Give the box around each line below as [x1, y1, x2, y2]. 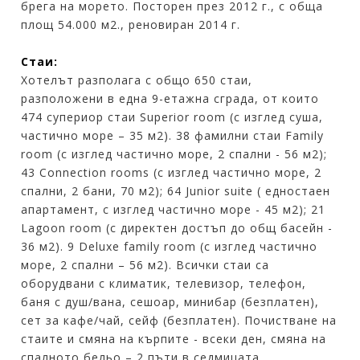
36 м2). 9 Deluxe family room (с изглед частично [21, 238, 318, 254]
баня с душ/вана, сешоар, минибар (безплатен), [21, 293, 320, 309]
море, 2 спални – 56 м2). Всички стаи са [21, 256, 270, 272]
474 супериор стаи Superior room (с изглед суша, [21, 108, 324, 125]
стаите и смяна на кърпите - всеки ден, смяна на [21, 330, 327, 346]
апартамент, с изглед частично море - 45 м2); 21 [21, 201, 326, 217]
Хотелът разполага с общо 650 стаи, [21, 72, 253, 88]
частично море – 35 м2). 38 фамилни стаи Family [21, 127, 325, 143]
